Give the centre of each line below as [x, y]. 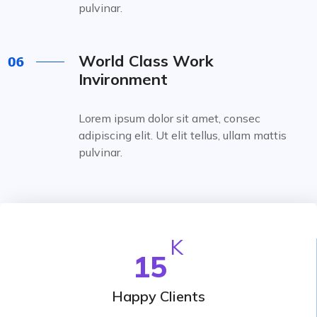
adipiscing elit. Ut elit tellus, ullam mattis [183, 135]
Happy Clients [158, 296]
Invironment [123, 79]
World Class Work [146, 61]
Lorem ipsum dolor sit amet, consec [169, 118]
